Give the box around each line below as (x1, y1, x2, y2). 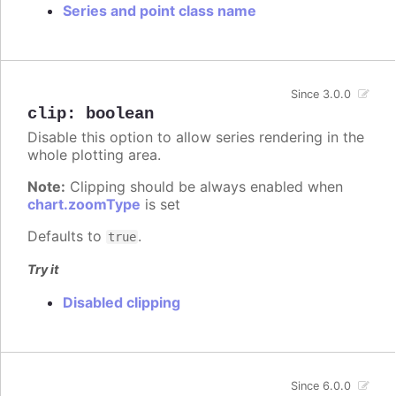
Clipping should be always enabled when (65, 177, 343, 195)
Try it (27, 261, 59, 277)
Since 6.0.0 (291, 378, 352, 392)
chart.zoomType (27, 194, 141, 213)
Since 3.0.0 (291, 87, 352, 101)
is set (141, 194, 180, 213)
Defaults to (27, 226, 106, 245)
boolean (86, 103, 154, 124)
